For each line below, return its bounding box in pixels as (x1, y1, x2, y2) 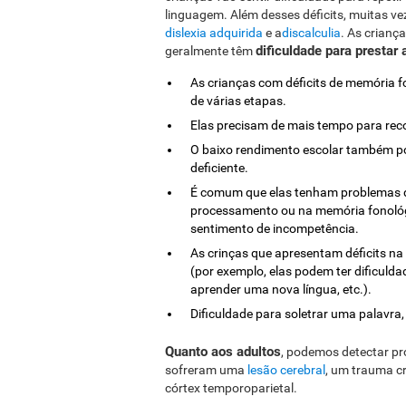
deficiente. (190, 160, 248, 175)
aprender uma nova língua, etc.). (190, 282, 372, 296)
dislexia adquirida (165, 25, 263, 40)
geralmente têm (165, 43, 256, 58)
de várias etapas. (190, 93, 286, 108)
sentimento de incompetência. (190, 221, 359, 236)
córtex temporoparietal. (165, 381, 297, 395)
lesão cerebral (247, 362, 325, 377)
